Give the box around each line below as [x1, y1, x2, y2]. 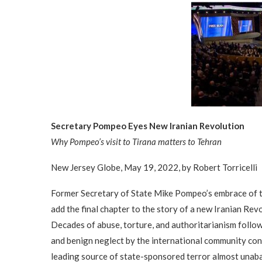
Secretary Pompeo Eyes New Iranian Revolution [51, 120, 244, 132]
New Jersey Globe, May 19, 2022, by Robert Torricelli [51, 162, 257, 173]
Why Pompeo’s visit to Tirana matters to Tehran [51, 136, 222, 147]
